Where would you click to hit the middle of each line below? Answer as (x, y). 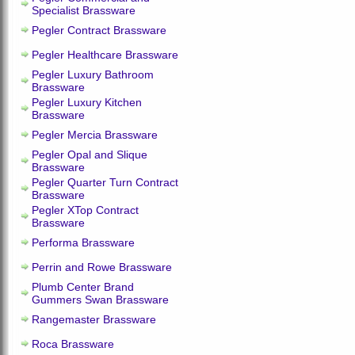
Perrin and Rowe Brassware (102, 267)
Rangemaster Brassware (94, 319)
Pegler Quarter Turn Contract (105, 182)
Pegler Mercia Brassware (95, 135)
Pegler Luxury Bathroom (93, 74)
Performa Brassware (83, 242)
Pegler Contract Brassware (99, 30)
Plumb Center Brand (83, 287)
